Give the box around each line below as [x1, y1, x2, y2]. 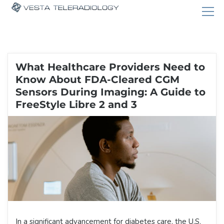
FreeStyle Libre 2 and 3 [15, 98, 137, 110]
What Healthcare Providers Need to [15, 61, 205, 73]
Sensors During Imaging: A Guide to [15, 86, 205, 98]
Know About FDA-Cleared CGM [15, 73, 179, 85]
